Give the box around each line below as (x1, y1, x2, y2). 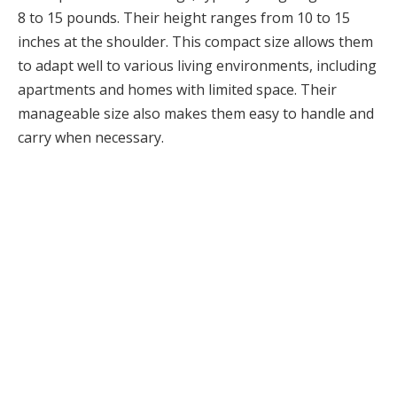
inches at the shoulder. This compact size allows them (18, 31, 373, 51)
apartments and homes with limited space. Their (18, 79, 337, 99)
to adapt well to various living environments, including (18, 55, 377, 75)
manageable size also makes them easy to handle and (18, 103, 374, 123)
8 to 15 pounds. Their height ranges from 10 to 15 (18, 7, 350, 27)
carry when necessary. (18, 127, 164, 147)
